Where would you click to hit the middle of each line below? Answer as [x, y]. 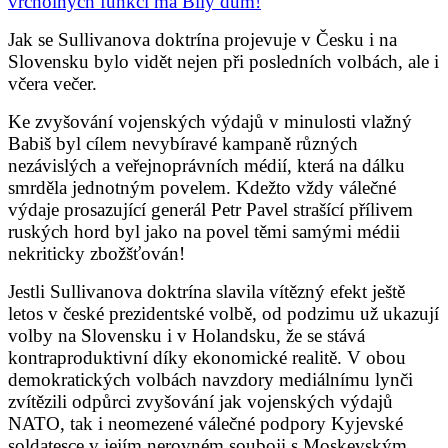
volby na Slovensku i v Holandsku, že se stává [186, 335]
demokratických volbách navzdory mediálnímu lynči [210, 379]
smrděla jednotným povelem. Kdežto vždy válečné [202, 187]
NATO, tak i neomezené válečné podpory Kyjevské [205, 423]
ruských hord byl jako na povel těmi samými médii [204, 231]
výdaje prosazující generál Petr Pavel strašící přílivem [210, 209]
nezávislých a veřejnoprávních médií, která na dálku [206, 165]
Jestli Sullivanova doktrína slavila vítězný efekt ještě [206, 291]
